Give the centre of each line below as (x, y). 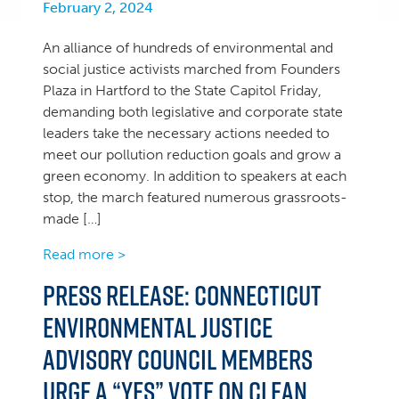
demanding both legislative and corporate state (193, 112)
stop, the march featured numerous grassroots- (195, 197)
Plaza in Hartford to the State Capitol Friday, (182, 90)
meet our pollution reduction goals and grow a (192, 155)
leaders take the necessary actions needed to (186, 133)
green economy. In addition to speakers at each (195, 176)
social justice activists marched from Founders (191, 69)
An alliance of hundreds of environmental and (188, 48)
